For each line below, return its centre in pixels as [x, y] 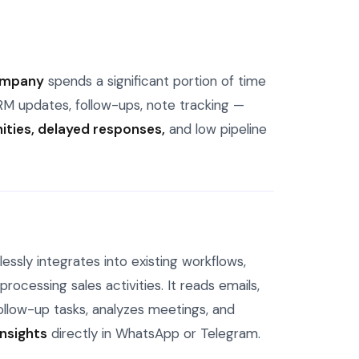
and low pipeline [216, 129]
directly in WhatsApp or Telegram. [154, 334]
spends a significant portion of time [155, 81]
